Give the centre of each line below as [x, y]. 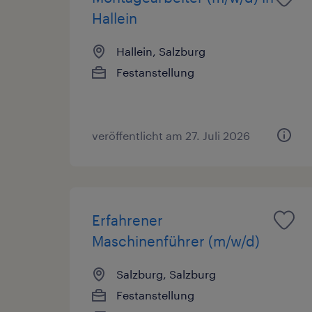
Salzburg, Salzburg [166, 274]
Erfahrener [127, 220]
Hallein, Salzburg [161, 51]
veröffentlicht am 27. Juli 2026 [171, 135]
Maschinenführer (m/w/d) [176, 241]
